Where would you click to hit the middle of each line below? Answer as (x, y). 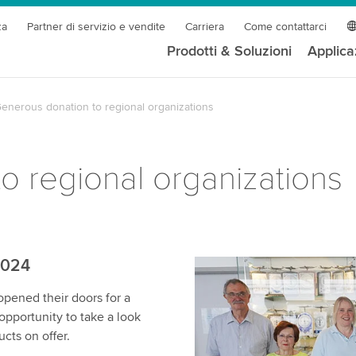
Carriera (205, 27)
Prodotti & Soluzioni (230, 51)
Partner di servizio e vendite (97, 27)
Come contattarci (286, 27)
